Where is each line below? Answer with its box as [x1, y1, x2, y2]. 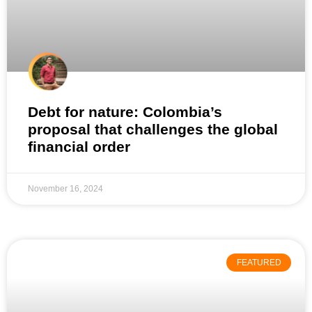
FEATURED [236, 258, 281, 268]
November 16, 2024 [28, 184, 103, 194]
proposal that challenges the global [28, 121, 278, 138]
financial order [28, 139, 130, 155]
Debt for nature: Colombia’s [28, 104, 222, 120]
